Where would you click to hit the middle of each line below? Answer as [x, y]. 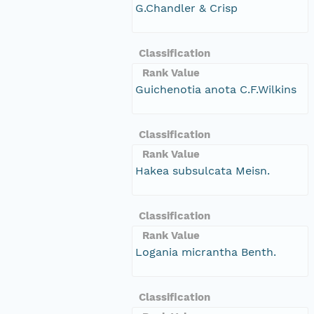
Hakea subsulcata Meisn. [203, 170]
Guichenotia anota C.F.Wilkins [216, 89]
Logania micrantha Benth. [206, 252]
